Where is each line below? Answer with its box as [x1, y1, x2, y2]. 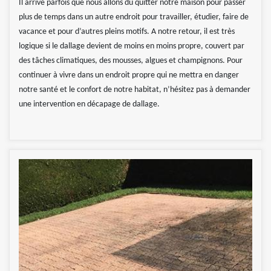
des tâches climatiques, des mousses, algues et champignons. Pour [19, 56, 243, 66]
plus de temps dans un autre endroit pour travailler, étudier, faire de [19, 13, 249, 22]
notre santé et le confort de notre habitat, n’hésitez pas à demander [19, 85, 250, 95]
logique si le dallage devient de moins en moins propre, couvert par [19, 42, 244, 51]
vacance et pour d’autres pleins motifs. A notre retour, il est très [19, 27, 235, 37]
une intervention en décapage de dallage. [19, 100, 160, 109]
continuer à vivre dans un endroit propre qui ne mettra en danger [19, 71, 239, 80]
